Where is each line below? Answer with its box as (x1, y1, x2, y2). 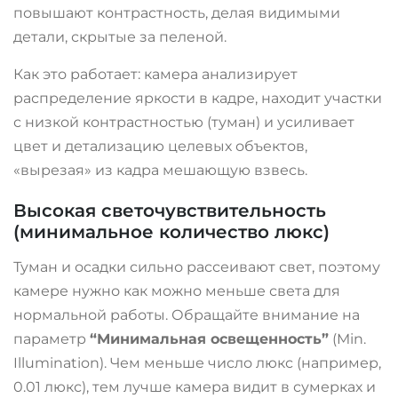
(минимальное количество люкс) (13, 220, 330, 243)
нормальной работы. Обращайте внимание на (13, 306, 360, 323)
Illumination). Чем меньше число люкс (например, (13, 354, 381, 371)
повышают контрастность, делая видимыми (13, 4, 340, 21)
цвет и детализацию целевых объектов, (13, 137, 307, 155)
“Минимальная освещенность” (90, 330, 329, 347)
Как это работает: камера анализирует (13, 65, 298, 83)
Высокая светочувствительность (13, 199, 326, 221)
